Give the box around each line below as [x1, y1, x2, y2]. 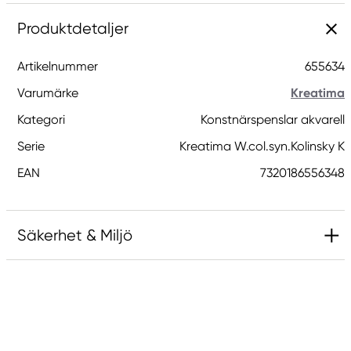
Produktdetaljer [17, 20, 128, 38]
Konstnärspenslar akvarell [201, 112, 345, 127]
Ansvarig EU [30, 277, 96, 292]
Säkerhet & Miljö [17, 226, 132, 244]
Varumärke [17, 85, 78, 100]
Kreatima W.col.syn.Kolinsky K [179, 139, 345, 154]
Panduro [30, 326, 78, 342]
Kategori [17, 112, 65, 127]
